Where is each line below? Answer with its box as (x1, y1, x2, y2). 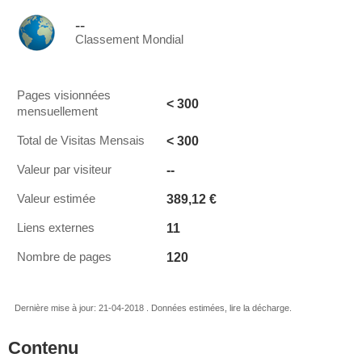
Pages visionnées (17, 89, 111, 102)
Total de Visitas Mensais (17, 134, 145, 147)
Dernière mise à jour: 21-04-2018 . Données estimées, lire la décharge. (15, 303, 292, 313)
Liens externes (17, 221, 95, 234)
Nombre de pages (17, 250, 112, 263)
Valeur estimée (17, 192, 95, 205)
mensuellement (17, 105, 98, 118)
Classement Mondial (75, 33, 183, 46)
